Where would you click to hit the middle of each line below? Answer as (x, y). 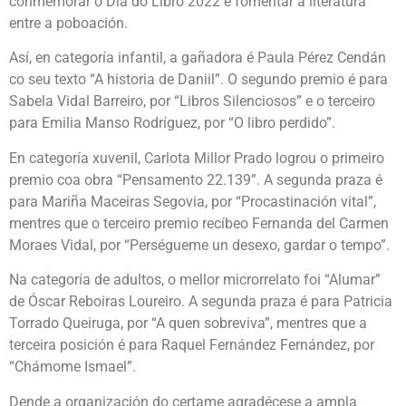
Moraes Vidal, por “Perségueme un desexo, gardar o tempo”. (199, 245)
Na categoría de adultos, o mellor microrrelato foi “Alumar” (195, 280)
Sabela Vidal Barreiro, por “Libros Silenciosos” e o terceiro (192, 101)
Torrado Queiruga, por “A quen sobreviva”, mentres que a (188, 324)
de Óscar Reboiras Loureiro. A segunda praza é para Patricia (201, 302)
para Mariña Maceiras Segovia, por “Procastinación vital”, (193, 201)
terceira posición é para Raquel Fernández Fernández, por (192, 345)
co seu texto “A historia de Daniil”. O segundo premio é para (198, 80)
